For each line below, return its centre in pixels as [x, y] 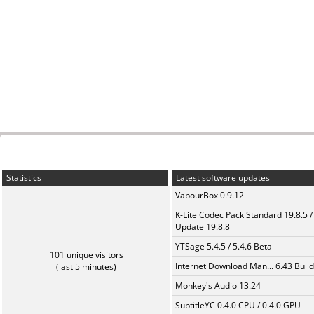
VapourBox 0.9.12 [210, 195]
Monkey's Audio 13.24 [218, 286]
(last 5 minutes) [86, 267]
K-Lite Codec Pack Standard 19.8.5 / [244, 215]
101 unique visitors [86, 255]
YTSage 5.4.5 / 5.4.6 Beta [224, 246]
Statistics [23, 178]
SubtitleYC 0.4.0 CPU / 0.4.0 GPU [238, 305]
